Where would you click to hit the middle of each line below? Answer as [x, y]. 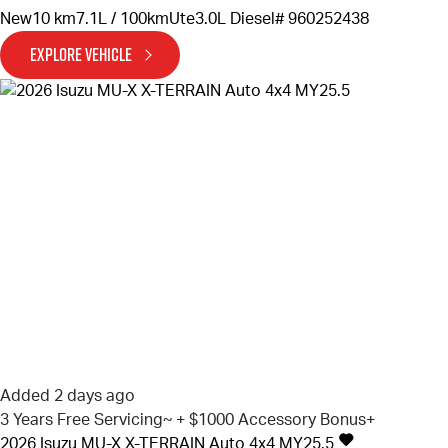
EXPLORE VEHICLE [81, 54]
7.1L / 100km [122, 18]
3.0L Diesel [235, 18]
